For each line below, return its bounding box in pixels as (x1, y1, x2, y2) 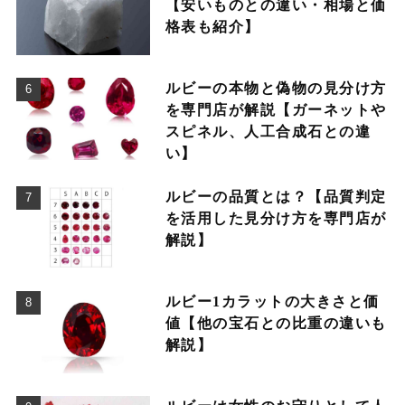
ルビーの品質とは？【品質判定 (165, 188, 387, 204)
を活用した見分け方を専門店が (165, 210, 387, 226)
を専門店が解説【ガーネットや (165, 101, 387, 118)
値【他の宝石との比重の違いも (165, 315, 387, 331)
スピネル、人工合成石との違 (165, 123, 372, 139)
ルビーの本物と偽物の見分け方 (165, 80, 387, 96)
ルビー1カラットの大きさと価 (165, 293, 380, 309)
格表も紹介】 (165, 18, 260, 34)
